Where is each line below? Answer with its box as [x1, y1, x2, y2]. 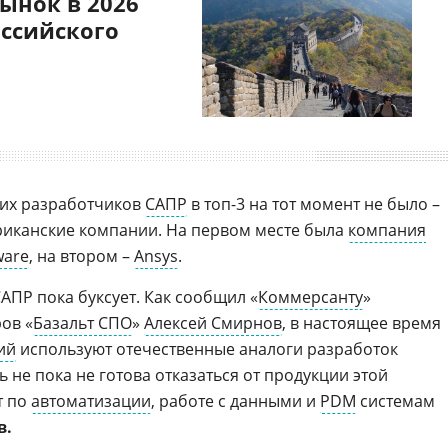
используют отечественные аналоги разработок [16, 338, 398, 360]
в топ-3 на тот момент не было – [187, 193, 440, 215]
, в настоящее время [282, 312, 441, 334]
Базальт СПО [33, 312, 132, 334]
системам [356, 390, 435, 412]
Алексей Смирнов [144, 312, 282, 334]
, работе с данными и [151, 390, 320, 412]
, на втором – [29, 245, 134, 267]
